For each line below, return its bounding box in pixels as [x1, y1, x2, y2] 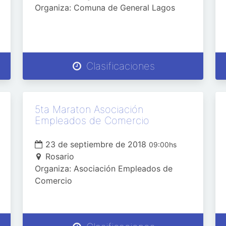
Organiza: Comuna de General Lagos [34, 3, 175, 13]
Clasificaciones [83, 60, 155, 72]
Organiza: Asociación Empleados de [34, 163, 173, 174]
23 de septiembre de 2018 [42, 139, 149, 149]
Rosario [45, 151, 74, 161]
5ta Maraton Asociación [34, 103, 143, 116]
